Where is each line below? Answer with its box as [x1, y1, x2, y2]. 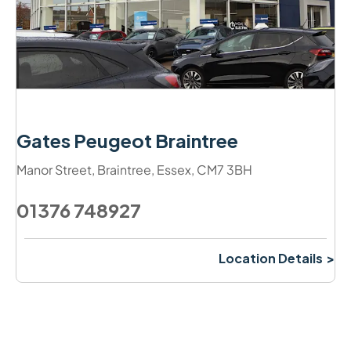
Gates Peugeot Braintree [16, 128, 238, 153]
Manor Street [16, 161, 92, 179]
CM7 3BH [197, 161, 252, 179]
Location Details [219, 250, 323, 267]
